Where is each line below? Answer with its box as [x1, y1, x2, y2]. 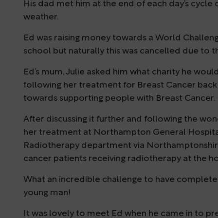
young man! [23, 188, 71, 198]
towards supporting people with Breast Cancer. [23, 93, 216, 103]
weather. [23, 12, 59, 22]
